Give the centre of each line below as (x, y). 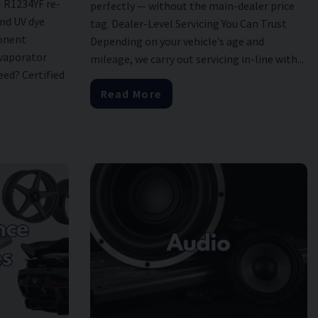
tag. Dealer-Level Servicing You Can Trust (188, 24)
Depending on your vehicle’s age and (177, 42)
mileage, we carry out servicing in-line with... (197, 59)
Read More (131, 94)
